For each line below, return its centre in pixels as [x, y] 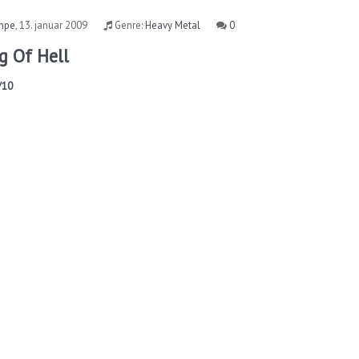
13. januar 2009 [54, 25]
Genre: [129, 25]
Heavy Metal [173, 25]
